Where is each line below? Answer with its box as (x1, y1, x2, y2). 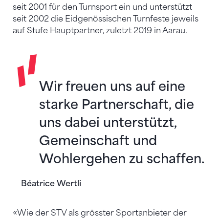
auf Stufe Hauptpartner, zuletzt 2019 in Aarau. (13, 26, 187, 36)
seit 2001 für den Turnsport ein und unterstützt (13, 2, 192, 12)
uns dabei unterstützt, (39, 115, 177, 131)
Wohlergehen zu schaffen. (39, 151, 205, 167)
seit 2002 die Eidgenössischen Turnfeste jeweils (13, 14, 198, 24)
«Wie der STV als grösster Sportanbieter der (13, 208, 187, 218)
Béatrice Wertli (21, 179, 81, 189)
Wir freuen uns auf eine (39, 79, 186, 94)
